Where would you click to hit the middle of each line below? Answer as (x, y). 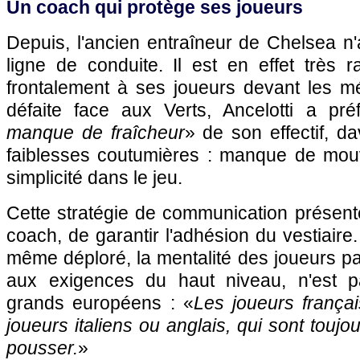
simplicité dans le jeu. (94, 178)
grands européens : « (100, 303)
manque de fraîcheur (96, 133)
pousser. (42, 348)
